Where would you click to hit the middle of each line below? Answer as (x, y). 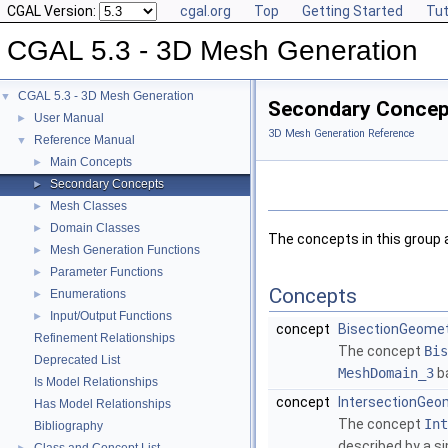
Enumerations (88, 294)
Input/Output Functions (111, 316)
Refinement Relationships (104, 338)
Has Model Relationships (102, 404)
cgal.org (205, 11)
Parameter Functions (106, 272)
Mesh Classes (88, 206)
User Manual (69, 118)
